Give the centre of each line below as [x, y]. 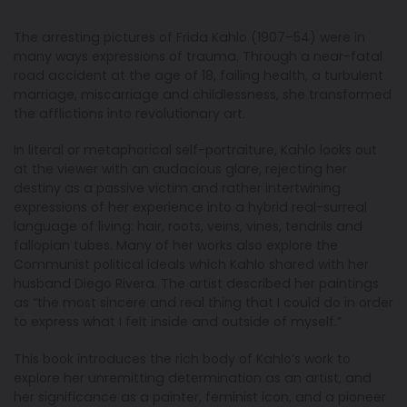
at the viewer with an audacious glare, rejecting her [180, 169]
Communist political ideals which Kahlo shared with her [191, 265]
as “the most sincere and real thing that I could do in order [203, 303]
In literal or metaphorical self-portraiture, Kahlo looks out [195, 150]
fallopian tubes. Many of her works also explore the [176, 246]
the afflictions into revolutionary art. [129, 113]
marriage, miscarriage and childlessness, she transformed [203, 94]
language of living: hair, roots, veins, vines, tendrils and [188, 227]
